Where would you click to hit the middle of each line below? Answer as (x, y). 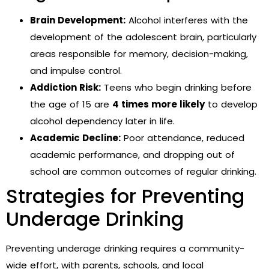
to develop (231, 104)
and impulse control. (76, 70)
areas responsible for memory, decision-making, (139, 53)
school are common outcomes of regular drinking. (143, 171)
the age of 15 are (71, 104)
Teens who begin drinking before (176, 87)
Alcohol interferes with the (187, 20)
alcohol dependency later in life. (102, 121)
